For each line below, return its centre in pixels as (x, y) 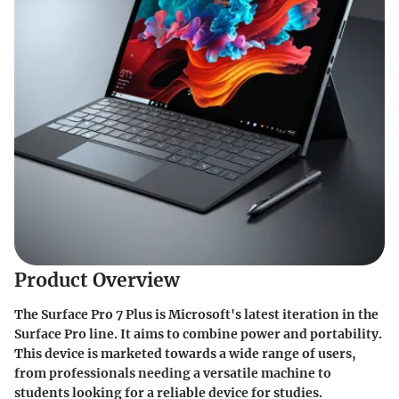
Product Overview (97, 280)
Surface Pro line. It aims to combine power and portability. (198, 334)
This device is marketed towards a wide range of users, (185, 353)
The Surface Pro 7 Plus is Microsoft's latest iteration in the (196, 314)
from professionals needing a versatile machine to (173, 373)
